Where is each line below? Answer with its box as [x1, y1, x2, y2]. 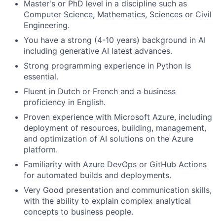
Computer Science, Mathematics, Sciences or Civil [24, 9, 212, 19]
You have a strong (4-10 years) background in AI [24, 35, 206, 45]
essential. [24, 72, 58, 81]
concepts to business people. [24, 207, 133, 217]
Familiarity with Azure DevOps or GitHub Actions [24, 159, 207, 169]
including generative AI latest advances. [24, 46, 172, 56]
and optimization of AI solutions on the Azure [24, 134, 193, 144]
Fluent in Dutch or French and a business [24, 86, 176, 96]
